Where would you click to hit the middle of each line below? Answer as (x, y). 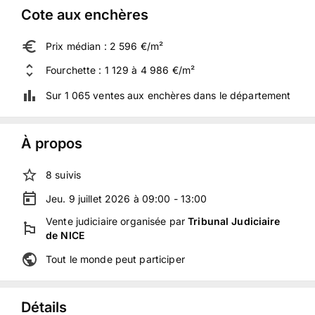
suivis (68, 175)
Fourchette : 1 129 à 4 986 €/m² (121, 70)
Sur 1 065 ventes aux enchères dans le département (168, 95)
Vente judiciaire (82, 221)
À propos (52, 143)
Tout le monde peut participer (115, 259)
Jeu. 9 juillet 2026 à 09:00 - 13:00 (127, 199)
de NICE (65, 235)
